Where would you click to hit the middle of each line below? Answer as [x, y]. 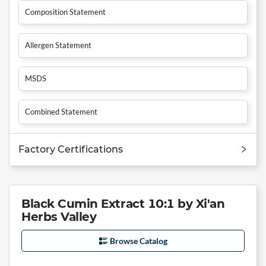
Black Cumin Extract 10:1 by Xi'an [123, 203]
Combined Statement [61, 111]
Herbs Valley [59, 216]
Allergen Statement [58, 45]
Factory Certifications [71, 149]
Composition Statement [65, 12]
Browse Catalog [138, 240]
